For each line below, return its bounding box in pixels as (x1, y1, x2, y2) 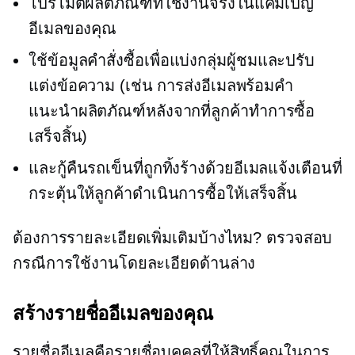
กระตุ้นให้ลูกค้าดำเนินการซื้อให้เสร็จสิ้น (29, 184, 298, 202)
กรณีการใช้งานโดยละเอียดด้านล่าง (13, 254, 256, 272)
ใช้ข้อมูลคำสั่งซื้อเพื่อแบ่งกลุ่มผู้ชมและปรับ (29, 51, 315, 69)
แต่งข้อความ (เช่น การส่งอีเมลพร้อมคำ (29, 76, 294, 94)
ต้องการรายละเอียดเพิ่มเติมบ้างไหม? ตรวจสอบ (13, 228, 333, 246)
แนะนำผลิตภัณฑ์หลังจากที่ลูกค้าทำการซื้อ (29, 101, 315, 120)
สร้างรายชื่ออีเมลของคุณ (13, 301, 213, 325)
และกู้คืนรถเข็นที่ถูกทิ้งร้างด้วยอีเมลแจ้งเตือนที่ (29, 158, 342, 177)
